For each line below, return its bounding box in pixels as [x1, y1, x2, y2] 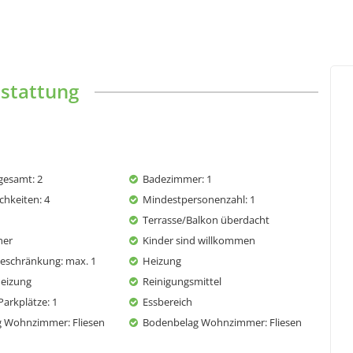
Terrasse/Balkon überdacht [143, 212, 269, 227]
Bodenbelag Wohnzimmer [143, 314, 265, 329]
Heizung [143, 253, 181, 268]
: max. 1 [61, 253, 96, 268]
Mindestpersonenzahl [143, 191, 245, 206]
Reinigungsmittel [143, 273, 221, 288]
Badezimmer [143, 171, 202, 186]
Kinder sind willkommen [143, 232, 255, 247]
